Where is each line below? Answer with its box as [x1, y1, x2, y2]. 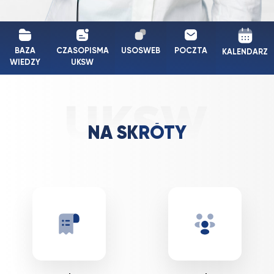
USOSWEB [120, 46, 160, 55]
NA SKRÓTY [87, 124, 187, 143]
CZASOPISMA [56, 46, 109, 55]
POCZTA [174, 46, 208, 55]
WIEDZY [9, 58, 40, 67]
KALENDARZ [222, 48, 268, 56]
